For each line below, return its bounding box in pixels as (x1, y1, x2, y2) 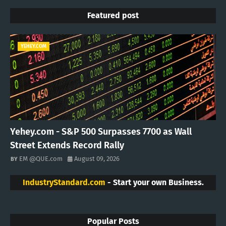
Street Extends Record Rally (10, 140, 124, 151)
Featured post (87, 11, 139, 21)
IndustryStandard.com (22, 178, 105, 188)
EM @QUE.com (19, 155, 63, 163)
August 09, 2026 (74, 155, 120, 163)
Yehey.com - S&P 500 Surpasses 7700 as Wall (10, 126, 192, 138)
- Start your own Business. (105, 178, 204, 188)
